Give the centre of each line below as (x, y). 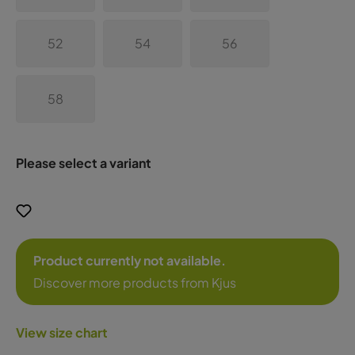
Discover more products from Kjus (135, 283)
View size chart (62, 333)
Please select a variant (84, 163)
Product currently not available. (130, 261)
